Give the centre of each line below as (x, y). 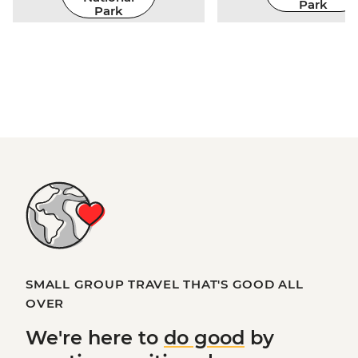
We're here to (95, 337)
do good (204, 337)
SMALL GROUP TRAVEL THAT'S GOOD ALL (165, 284)
